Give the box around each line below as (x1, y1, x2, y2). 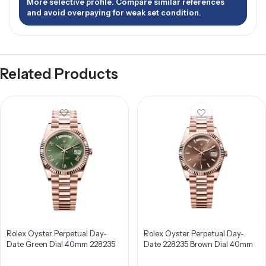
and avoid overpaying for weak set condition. (27, 8, 201, 17)
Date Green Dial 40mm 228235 (7, 239, 115, 249)
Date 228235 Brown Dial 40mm (143, 239, 253, 249)
